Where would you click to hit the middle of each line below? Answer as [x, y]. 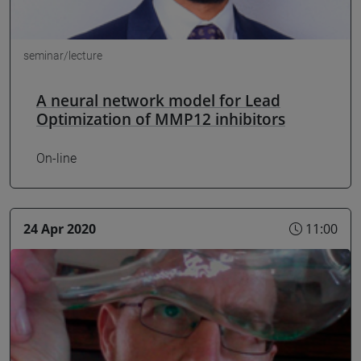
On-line [56, 158]
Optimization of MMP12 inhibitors [161, 119]
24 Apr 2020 [60, 228]
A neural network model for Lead [158, 101]
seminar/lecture [63, 56]
